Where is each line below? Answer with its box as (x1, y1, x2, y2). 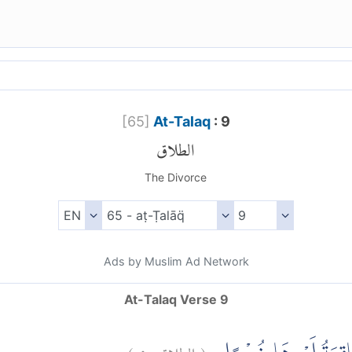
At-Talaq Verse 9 (123, 291, 229, 308)
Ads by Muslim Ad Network (103, 255, 249, 269)
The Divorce (145, 170, 207, 185)
